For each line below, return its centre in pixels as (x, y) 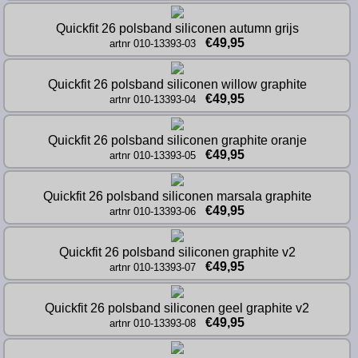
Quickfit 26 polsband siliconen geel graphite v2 (177, 308)
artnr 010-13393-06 (153, 211)
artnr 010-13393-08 (153, 323)
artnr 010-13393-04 (153, 99)
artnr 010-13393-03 (153, 43)
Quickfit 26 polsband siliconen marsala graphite (177, 196)
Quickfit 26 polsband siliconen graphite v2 (177, 252)
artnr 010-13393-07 (153, 267)
